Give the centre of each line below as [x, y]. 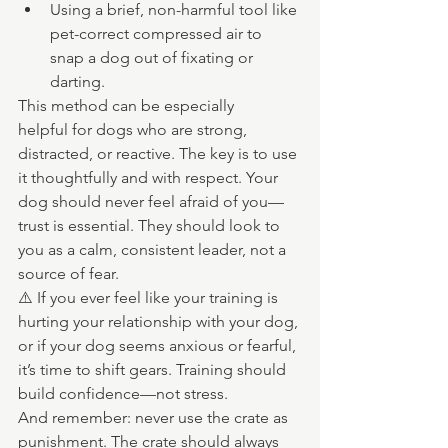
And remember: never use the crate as [155, 417]
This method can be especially [128, 105]
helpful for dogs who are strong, [134, 129]
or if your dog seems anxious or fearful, [159, 345]
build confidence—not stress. [123, 393]
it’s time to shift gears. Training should [154, 369]
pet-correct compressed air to [158, 33]
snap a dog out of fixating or [153, 57]
